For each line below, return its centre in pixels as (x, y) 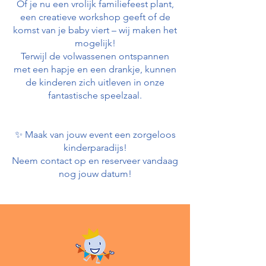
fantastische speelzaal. (95, 95)
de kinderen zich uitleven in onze (95, 82)
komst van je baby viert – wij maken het (95, 30)
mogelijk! (95, 43)
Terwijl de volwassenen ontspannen (95, 56)
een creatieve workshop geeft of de (95, 17)
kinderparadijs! (95, 148)
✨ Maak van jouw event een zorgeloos (95, 134)
